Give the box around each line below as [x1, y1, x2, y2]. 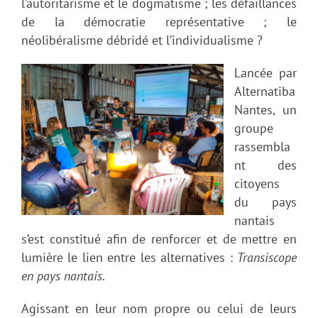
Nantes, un [234, 101, 297, 118]
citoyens [234, 175, 280, 192]
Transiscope [237, 248, 297, 265]
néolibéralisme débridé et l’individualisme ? [21, 31, 263, 48]
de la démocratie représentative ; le [21, 13, 297, 30]
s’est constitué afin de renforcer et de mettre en [21, 230, 297, 247]
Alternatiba [234, 82, 295, 99]
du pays [234, 193, 297, 210]
